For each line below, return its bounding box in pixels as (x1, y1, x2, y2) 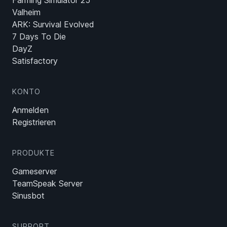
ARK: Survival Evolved (12, 19, 94, 30)
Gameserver (12, 166, 57, 177)
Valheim (12, 7, 41, 18)
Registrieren (12, 117, 56, 128)
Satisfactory (12, 56, 58, 66)
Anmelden (12, 105, 49, 116)
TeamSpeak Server (12, 178, 83, 189)
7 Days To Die (12, 31, 66, 42)
